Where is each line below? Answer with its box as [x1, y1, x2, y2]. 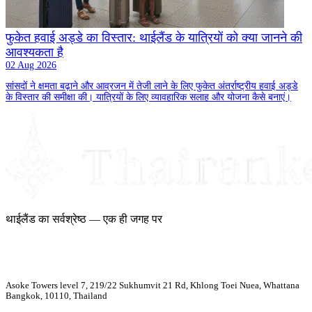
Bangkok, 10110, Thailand [6, 290, 107, 302]
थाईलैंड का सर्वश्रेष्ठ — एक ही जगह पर [6, 213, 162, 226]
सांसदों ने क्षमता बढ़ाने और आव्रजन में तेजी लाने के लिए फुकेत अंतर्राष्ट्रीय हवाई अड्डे [6, 81, 298, 92]
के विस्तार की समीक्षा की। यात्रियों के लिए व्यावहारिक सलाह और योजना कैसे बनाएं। [6, 92, 291, 103]
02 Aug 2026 [6, 60, 56, 71]
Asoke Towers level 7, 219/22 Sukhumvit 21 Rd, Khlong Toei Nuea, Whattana [6, 280, 299, 291]
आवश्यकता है [6, 45, 63, 60]
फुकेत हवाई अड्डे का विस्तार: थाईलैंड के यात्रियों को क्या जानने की [6, 31, 302, 45]
